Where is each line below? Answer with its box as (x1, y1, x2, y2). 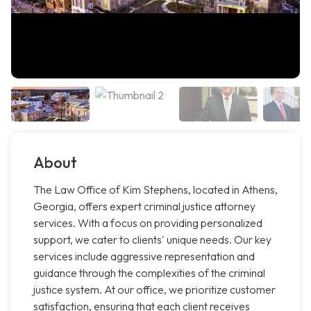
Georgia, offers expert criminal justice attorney (33, 199, 255, 214)
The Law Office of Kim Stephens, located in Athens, (33, 183, 278, 197)
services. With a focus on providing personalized (33, 216, 262, 230)
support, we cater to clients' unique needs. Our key (33, 233, 271, 247)
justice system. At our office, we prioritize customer (33, 283, 276, 297)
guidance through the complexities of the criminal (33, 266, 265, 280)
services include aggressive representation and (33, 249, 255, 264)
